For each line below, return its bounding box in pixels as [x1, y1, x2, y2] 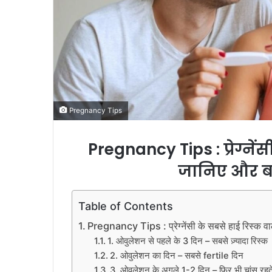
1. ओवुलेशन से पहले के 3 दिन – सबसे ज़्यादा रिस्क [107, 235, 268, 246]
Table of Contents [78, 200, 173, 213]
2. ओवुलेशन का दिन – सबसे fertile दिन [109, 250, 243, 261]
